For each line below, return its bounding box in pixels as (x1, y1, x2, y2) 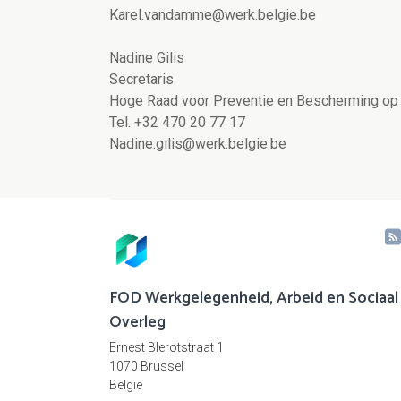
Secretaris (109, 71, 174, 89)
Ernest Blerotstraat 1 (109, 340, 224, 355)
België (109, 378, 142, 393)
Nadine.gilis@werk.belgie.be (109, 135, 286, 153)
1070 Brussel (109, 359, 183, 374)
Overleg (109, 309, 166, 337)
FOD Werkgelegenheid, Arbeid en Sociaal (109, 285, 398, 312)
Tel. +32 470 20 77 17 (109, 114, 245, 132)
